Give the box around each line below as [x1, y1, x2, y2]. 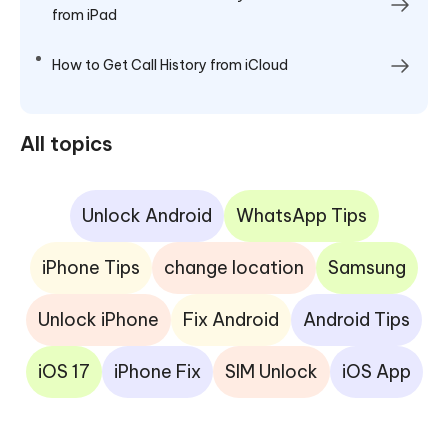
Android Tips [303, 307, 410, 331]
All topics [20, 130, 113, 156]
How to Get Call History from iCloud [52, 56, 288, 75]
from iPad [52, 5, 117, 24]
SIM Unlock [224, 359, 318, 383]
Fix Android [183, 307, 279, 331]
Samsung [328, 255, 406, 279]
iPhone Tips [42, 255, 140, 279]
